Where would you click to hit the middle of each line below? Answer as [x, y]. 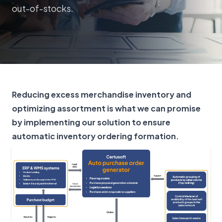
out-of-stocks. [43, 8]
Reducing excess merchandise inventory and [102, 94]
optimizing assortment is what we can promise [106, 108]
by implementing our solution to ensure [91, 122]
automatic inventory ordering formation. [95, 136]
